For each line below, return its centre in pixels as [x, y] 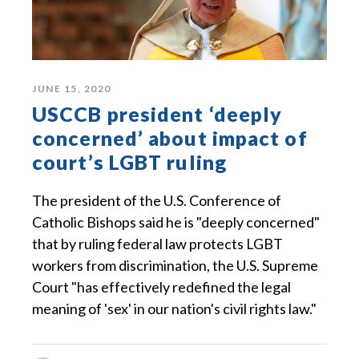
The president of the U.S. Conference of [157, 200]
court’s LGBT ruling [129, 161]
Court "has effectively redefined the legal [161, 286]
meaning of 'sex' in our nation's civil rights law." [174, 308]
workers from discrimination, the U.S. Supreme [175, 265]
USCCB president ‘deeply [157, 113]
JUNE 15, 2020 [72, 88]
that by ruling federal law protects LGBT [157, 243]
